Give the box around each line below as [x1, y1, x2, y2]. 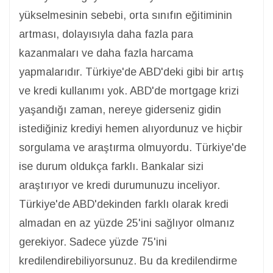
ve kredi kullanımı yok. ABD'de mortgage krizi [19, 84, 239, 97]
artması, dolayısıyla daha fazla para [19, 27, 193, 40]
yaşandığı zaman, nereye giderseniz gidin [19, 103, 221, 116]
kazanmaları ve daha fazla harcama [19, 46, 193, 59]
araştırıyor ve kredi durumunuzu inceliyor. [19, 179, 220, 191]
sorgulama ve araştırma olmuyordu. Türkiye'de [19, 141, 246, 154]
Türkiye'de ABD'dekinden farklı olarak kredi [19, 197, 229, 210]
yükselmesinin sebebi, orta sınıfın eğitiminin [19, 9, 232, 21]
